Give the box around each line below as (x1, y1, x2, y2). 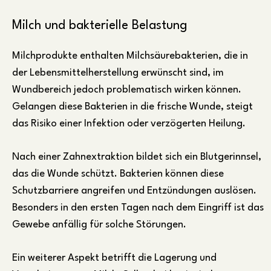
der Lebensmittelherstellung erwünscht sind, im (12, 67, 224, 78)
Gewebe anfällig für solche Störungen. (12, 219, 186, 230)
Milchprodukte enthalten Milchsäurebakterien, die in (12, 50, 248, 61)
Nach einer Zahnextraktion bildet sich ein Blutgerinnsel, (12, 151, 261, 162)
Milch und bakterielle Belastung (12, 19, 188, 33)
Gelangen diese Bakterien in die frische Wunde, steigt (12, 101, 253, 112)
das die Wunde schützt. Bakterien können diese (12, 168, 224, 179)
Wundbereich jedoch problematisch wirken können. (12, 84, 241, 95)
